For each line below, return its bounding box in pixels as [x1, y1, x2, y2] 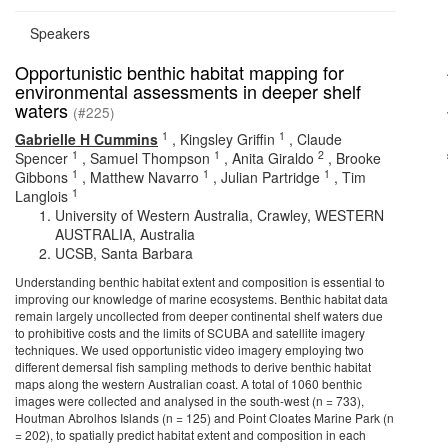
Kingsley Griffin [180, 129, 275, 149]
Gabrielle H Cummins [15, 129, 158, 149]
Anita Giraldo [232, 148, 314, 168]
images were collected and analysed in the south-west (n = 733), [15, 392, 364, 409]
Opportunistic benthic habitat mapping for [15, 59, 344, 85]
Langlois [15, 186, 68, 206]
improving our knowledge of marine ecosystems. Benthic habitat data [15, 290, 388, 307]
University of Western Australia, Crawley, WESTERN [55, 205, 384, 225]
